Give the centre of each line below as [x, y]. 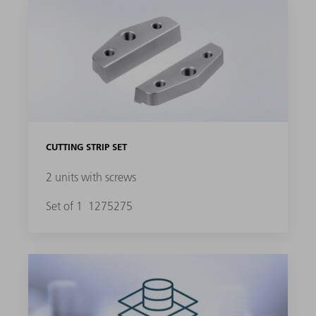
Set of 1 [65, 206]
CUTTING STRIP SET [86, 147]
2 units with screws [91, 177]
